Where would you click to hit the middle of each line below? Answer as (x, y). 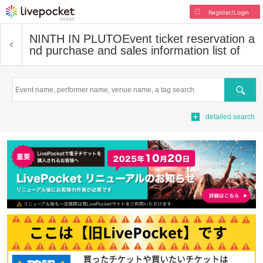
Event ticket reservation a (188, 39)
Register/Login (228, 12)
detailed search (230, 117)
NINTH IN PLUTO (76, 39)
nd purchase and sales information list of (135, 50)
